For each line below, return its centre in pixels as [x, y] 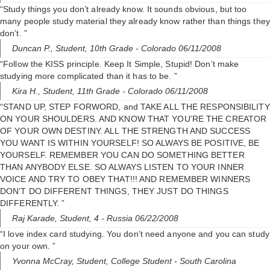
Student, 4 [80, 218]
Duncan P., [34, 49]
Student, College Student [125, 261]
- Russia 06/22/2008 [140, 218]
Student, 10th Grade [96, 49]
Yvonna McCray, [44, 261]
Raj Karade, [36, 218]
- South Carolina [205, 261]
